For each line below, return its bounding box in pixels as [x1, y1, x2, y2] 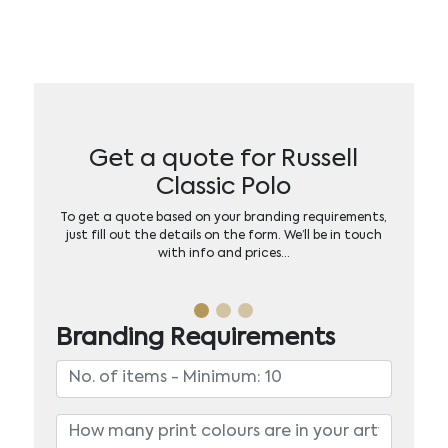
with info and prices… [157, 247, 290, 260]
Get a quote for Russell [89, 146, 359, 171]
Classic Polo [156, 174, 292, 199]
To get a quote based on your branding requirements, [60, 211, 388, 224]
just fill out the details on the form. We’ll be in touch [65, 229, 382, 242]
